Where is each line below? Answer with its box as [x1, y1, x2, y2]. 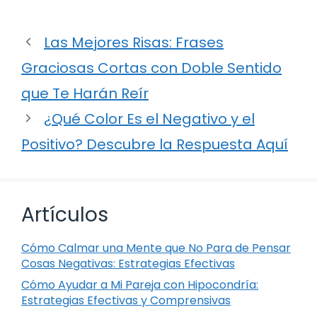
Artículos [21, 200, 108, 229]
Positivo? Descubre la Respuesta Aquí [21, 134, 288, 154]
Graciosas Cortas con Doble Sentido [21, 57, 282, 78]
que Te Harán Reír [21, 83, 149, 103]
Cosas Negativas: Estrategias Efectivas [21, 255, 235, 272]
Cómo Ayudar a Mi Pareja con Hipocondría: [21, 276, 258, 293]
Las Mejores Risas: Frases [44, 32, 224, 52]
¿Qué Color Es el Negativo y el [44, 108, 255, 129]
